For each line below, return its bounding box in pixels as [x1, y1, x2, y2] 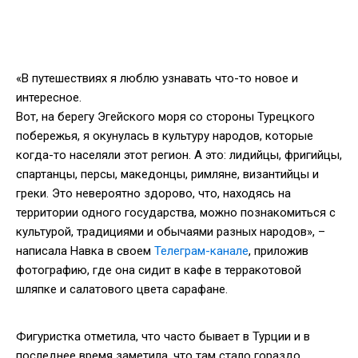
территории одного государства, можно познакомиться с [16, 205, 336, 220]
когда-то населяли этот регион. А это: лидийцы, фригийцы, [16, 147, 342, 162]
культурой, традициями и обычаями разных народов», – [16, 224, 325, 239]
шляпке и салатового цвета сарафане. [16, 281, 228, 296]
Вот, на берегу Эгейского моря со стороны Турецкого [16, 109, 315, 124]
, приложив [249, 243, 308, 258]
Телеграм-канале [154, 243, 249, 258]
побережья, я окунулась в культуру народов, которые [16, 128, 313, 143]
